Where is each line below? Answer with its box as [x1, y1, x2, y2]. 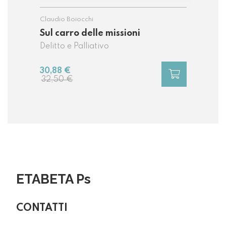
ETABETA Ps [16, 172, 91, 187]
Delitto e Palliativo [39, 42, 109, 50]
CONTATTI [16, 203, 68, 214]
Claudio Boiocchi [39, 16, 93, 23]
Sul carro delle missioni [39, 28, 140, 38]
